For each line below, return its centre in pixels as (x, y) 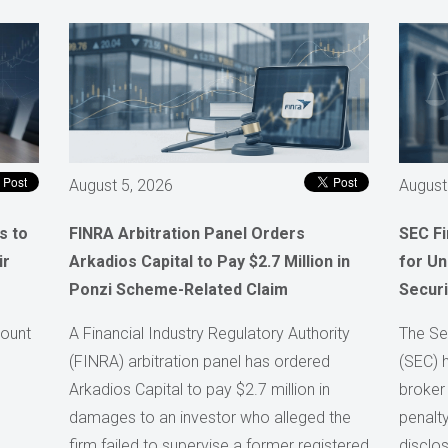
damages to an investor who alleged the (210, 417)
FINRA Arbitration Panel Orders (187, 233)
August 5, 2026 (121, 185)
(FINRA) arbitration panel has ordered (199, 361)
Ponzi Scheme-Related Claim (178, 289)
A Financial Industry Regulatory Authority (209, 333)
